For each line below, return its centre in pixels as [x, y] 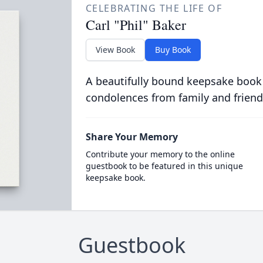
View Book [115, 50]
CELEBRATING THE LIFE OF [154, 8]
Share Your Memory [131, 137]
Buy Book [173, 50]
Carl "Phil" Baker [136, 25]
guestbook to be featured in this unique [164, 166]
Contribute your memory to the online [160, 154]
